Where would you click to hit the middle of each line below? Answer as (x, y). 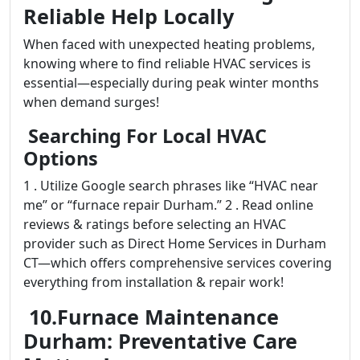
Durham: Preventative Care (160, 341)
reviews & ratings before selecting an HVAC (155, 224)
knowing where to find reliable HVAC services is (167, 63)
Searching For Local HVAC (145, 136)
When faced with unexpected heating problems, (169, 44)
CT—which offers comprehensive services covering (178, 263)
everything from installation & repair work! (153, 282)
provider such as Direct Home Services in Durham (175, 243)
